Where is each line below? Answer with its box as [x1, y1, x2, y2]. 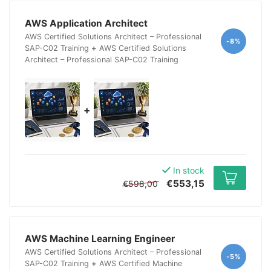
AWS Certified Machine [99, 259, 182, 269]
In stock [171, 165, 204, 176]
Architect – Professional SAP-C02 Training [25, 55, 178, 65]
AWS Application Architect [25, 18, 148, 30]
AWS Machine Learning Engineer [25, 233, 175, 245]
